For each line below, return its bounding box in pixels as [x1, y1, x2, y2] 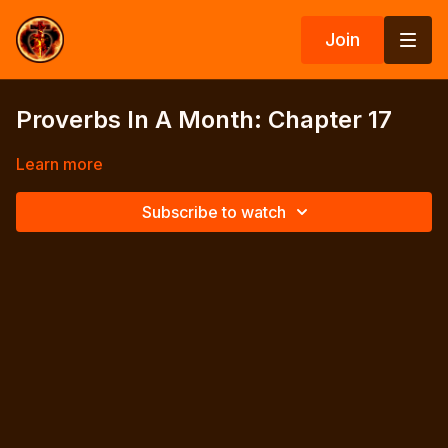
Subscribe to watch [142, 202, 286, 222]
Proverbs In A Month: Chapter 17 [16, 105, 392, 134]
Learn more [16, 154, 103, 174]
